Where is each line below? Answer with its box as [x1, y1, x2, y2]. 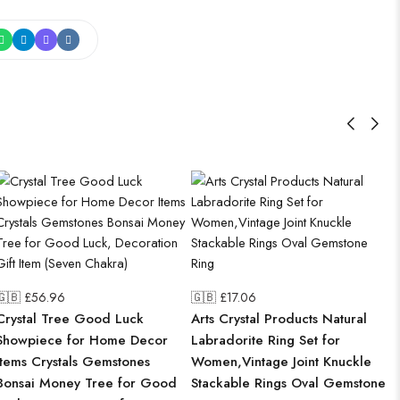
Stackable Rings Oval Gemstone [191, 373, 386, 393]
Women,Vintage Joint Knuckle [191, 352, 371, 371]
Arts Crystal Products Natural [191, 309, 367, 329]
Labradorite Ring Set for [191, 330, 340, 350]
